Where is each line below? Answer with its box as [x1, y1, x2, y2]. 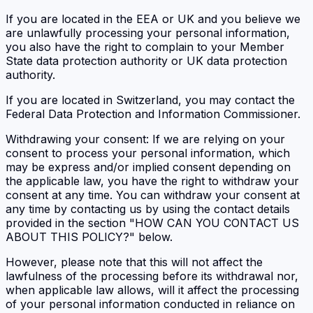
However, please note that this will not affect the [6, 255, 263, 270]
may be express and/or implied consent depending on [6, 160, 291, 175]
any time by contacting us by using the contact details [6, 202, 290, 217]
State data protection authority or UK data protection [6, 54, 287, 68]
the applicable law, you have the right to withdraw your [6, 174, 299, 189]
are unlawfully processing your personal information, [6, 26, 290, 41]
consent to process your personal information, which [6, 146, 290, 161]
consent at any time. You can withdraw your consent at [6, 188, 300, 203]
